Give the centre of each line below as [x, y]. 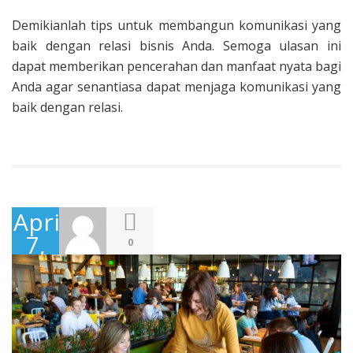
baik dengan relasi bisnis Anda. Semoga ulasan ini [176, 45]
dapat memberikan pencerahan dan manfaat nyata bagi [176, 66]
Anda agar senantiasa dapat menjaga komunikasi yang [176, 86]
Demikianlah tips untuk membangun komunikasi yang [176, 25]
